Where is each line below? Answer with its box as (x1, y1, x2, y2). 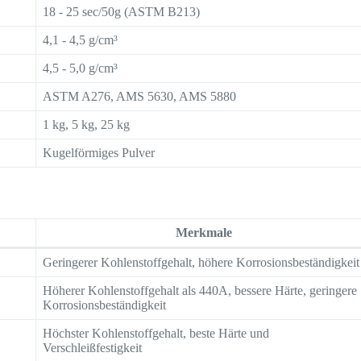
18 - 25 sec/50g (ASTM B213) (43, 4, 201, 19)
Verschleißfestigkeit (43, 340, 143, 355)
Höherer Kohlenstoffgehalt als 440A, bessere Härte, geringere (43, 283, 358, 297)
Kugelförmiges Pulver (43, 145, 156, 160)
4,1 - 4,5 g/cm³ (43, 32, 118, 47)
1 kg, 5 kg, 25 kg (43, 117, 131, 131)
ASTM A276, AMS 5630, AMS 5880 (43, 89, 237, 103)
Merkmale (175, 225, 232, 239)
